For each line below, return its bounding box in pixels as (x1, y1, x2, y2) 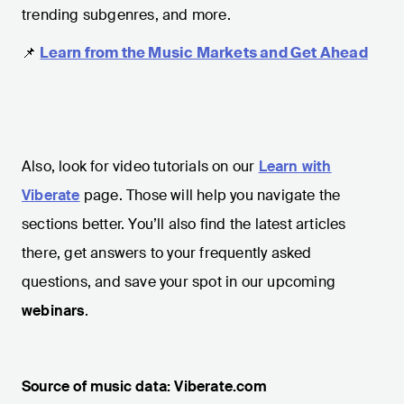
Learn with (258, 157, 332, 177)
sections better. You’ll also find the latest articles (22, 215, 346, 234)
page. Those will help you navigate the (79, 186, 341, 206)
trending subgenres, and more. (22, 5, 231, 25)
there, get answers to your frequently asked (22, 243, 312, 263)
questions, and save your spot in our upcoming (22, 272, 336, 292)
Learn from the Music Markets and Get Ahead (40, 43, 368, 63)
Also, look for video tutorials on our (22, 157, 259, 177)
